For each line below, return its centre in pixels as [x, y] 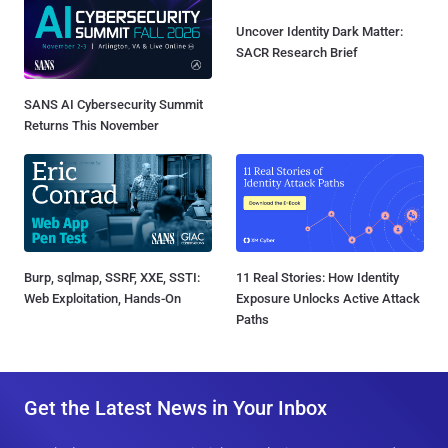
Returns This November [91, 125]
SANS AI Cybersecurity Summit [113, 104]
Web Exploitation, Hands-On [102, 298]
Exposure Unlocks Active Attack [328, 298]
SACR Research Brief [297, 27]
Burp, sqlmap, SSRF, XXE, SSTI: [112, 277]
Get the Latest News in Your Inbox [175, 407]
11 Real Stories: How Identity [317, 277]
